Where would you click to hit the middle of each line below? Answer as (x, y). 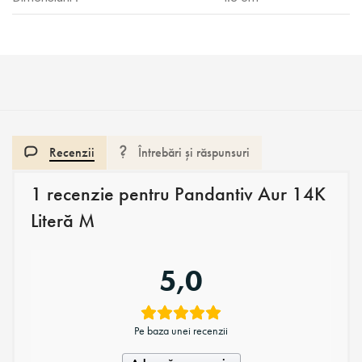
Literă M (63, 220)
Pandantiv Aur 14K (250, 194)
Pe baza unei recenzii (181, 330)
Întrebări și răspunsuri (194, 152)
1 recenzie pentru (103, 194)
